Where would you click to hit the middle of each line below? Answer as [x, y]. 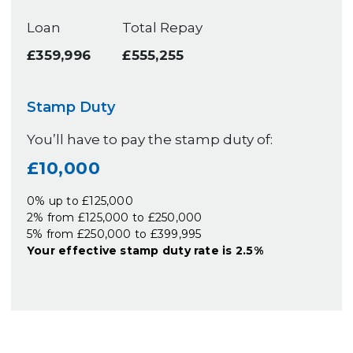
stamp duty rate [169, 250]
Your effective [74, 250]
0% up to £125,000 [80, 201]
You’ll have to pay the [101, 139]
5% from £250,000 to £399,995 [114, 234]
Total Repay [163, 27]
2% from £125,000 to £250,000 [115, 217]
